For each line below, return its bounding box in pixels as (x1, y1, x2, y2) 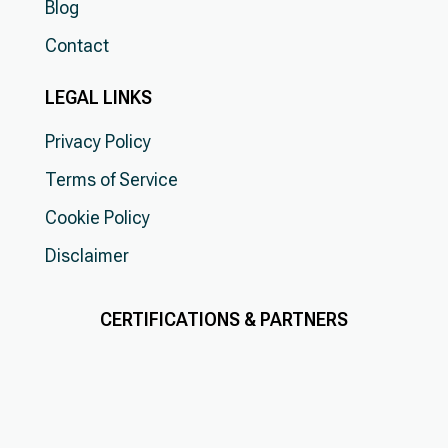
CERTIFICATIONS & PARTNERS (99, 309, 348, 331)
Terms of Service (44, 169, 178, 191)
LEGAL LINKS (44, 87, 152, 109)
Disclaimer (44, 245, 129, 267)
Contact (44, 35, 109, 57)
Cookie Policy (44, 207, 150, 229)
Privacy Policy (44, 131, 151, 153)
